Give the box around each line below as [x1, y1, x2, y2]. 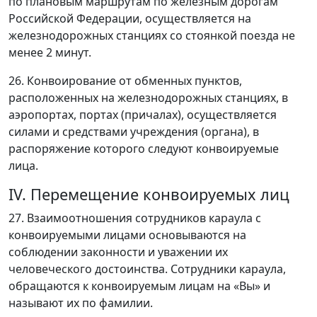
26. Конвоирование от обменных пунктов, [8, 73, 242, 88]
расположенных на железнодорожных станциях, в [8, 90, 288, 105]
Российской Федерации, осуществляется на [8, 11, 251, 26]
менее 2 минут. [8, 45, 91, 60]
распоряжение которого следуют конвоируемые [8, 141, 279, 156]
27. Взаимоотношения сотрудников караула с [8, 210, 261, 226]
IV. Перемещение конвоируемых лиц [8, 184, 289, 204]
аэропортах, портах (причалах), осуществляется [8, 107, 277, 122]
